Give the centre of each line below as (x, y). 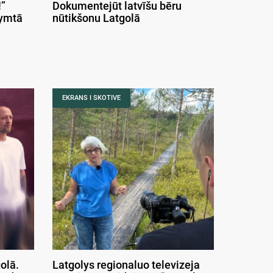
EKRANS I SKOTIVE (91, 97)
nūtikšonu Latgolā (96, 18)
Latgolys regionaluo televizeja (126, 265)
